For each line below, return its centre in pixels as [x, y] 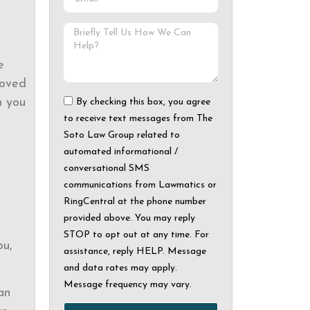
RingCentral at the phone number [135, 201]
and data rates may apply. [120, 268]
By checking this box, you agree [143, 102]
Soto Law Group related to [122, 135]
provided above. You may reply [129, 218]
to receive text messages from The [138, 118]
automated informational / [121, 152]
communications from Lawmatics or [140, 185]
